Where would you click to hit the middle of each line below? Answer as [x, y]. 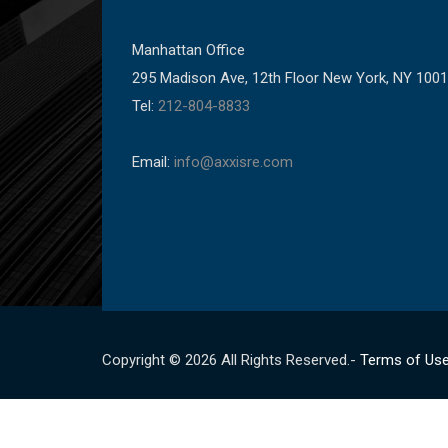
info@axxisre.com [233, 162]
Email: [153, 162]
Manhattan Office [188, 50]
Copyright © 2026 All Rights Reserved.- [231, 360]
